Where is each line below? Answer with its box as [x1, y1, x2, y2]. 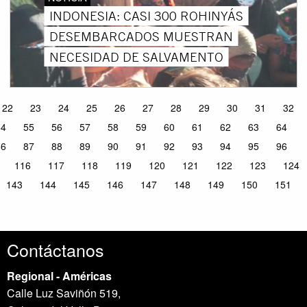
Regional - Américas [7, 268, 112, 284]
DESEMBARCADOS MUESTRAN [49, 27, 234, 45]
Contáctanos [7, 237, 105, 262]
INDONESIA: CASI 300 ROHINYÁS [49, 7, 244, 24]
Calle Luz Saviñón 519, [7, 285, 121, 302]
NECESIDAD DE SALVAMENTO [49, 48, 224, 65]
